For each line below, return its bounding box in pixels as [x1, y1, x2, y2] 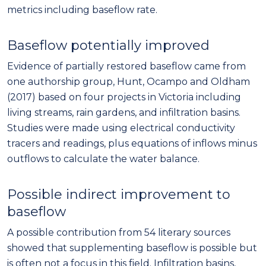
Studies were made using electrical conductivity [7, 122, 235, 134]
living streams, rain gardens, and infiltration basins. [7, 106, 240, 118]
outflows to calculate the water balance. [7, 153, 199, 164]
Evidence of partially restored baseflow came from [7, 60, 246, 72]
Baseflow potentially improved [7, 37, 210, 53]
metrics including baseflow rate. [7, 4, 157, 15]
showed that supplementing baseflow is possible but [7, 242, 257, 254]
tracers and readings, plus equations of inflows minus [7, 137, 257, 149]
